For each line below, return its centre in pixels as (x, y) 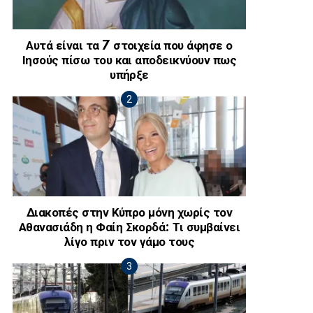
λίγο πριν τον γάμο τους (129, 242)
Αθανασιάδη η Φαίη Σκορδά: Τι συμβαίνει (129, 227)
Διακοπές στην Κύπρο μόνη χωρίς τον (129, 212)
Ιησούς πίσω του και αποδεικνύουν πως (129, 60)
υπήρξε (129, 75)
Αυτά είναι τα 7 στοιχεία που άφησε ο (129, 45)
